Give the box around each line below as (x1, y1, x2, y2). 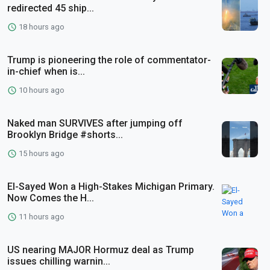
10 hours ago (17, 85, 64, 95)
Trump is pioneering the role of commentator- (7, 54, 211, 66)
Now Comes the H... (7, 192, 94, 204)
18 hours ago (17, 22, 64, 31)
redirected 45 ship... (7, 2, 94, 14)
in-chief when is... (7, 65, 85, 77)
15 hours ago (17, 148, 64, 158)
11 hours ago (17, 212, 64, 221)
